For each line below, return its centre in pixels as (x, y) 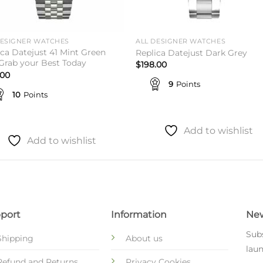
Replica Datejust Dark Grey (192, 53)
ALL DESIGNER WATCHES (181, 42)
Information (139, 214)
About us (144, 238)
